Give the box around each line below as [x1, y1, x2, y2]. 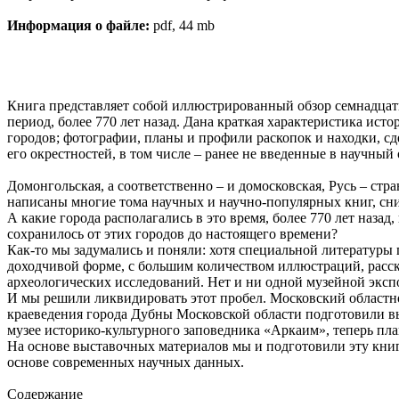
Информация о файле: [7, 17, 150, 33]
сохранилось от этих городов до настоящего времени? [7, 225, 338, 241]
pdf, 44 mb [150, 17, 215, 33]
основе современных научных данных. [7, 354, 244, 370]
